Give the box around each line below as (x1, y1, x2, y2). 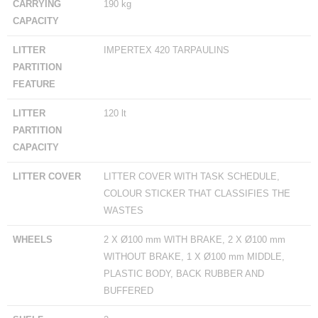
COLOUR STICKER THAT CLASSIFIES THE (104, 188, 290, 199)
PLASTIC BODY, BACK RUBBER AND (104, 268, 264, 279)
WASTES (104, 205, 143, 216)
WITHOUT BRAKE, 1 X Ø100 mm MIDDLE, (104, 251, 285, 262)
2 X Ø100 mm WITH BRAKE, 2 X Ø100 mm (104, 234, 285, 245)
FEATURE (13, 79, 55, 89)
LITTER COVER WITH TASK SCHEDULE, (104, 171, 280, 182)
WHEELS (13, 234, 53, 245)
